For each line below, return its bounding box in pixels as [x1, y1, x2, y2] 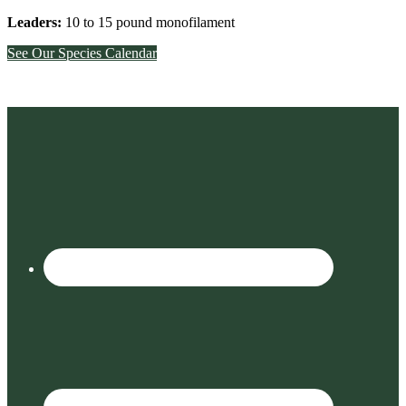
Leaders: [7, 14, 65, 30]
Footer [6, 105, 69, 130]
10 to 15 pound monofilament [65, 14, 235, 30]
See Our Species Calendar [7, 44, 157, 61]
